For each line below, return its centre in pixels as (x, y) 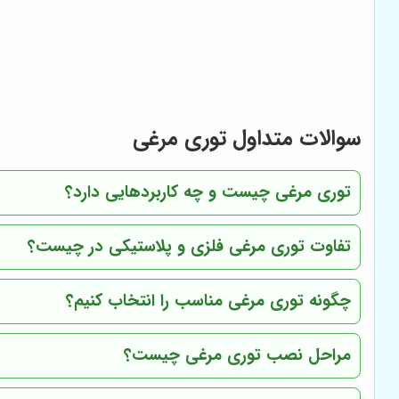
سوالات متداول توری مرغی (247, 139)
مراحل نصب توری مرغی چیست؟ (238, 356)
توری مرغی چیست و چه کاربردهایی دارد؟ (208, 193)
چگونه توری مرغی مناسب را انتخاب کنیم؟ (209, 301)
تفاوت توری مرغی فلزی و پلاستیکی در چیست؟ (190, 247)
